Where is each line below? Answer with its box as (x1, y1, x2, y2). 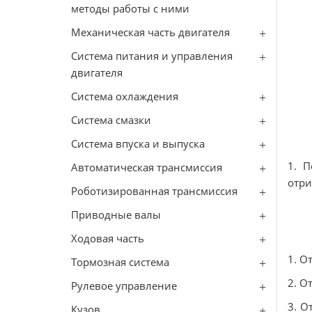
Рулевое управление (71, 279, 177, 292)
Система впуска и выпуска (71, 136, 205, 150)
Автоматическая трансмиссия (71, 160, 222, 174)
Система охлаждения (71, 89, 178, 103)
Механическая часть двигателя (71, 25, 230, 39)
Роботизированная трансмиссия (71, 184, 237, 198)
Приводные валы (71, 208, 161, 221)
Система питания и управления (71, 49, 233, 63)
